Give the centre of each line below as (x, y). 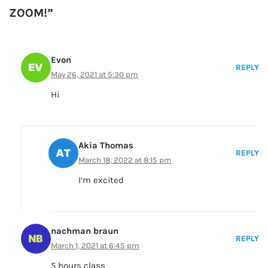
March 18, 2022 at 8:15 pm (125, 160)
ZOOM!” (31, 13)
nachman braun (85, 231)
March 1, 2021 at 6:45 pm (95, 246)
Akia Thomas (106, 146)
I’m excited (101, 180)
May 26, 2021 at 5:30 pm (95, 75)
